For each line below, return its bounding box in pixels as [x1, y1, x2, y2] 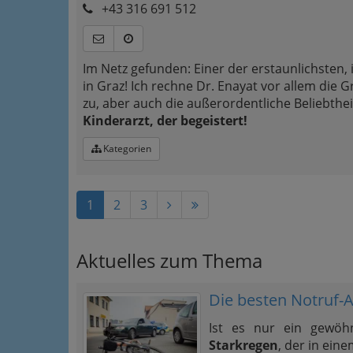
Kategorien [101, 142, 151, 155]
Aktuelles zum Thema [76, 247, 262, 273]
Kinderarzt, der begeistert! [83, 112, 247, 129]
